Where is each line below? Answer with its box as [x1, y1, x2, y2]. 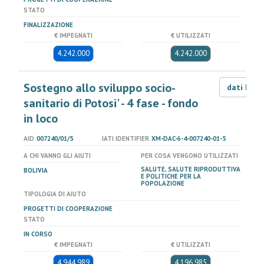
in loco [24, 111, 58, 126]
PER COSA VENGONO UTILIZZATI [141, 151, 238, 160]
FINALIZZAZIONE [24, 21, 73, 29]
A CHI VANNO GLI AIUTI [24, 151, 91, 160]
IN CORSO [24, 230, 52, 238]
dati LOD [226, 82, 263, 93]
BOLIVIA [24, 166, 48, 174]
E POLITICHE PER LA [141, 172, 201, 180]
